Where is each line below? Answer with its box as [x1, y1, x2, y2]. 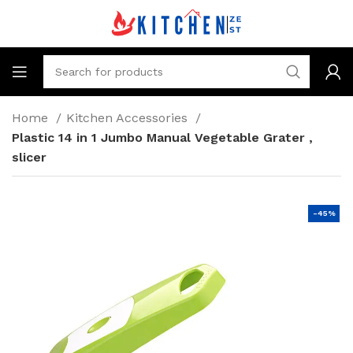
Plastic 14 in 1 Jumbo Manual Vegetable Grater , [12, 130, 313, 145]
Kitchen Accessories [66, 110, 191, 125]
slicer [12, 150, 46, 165]
